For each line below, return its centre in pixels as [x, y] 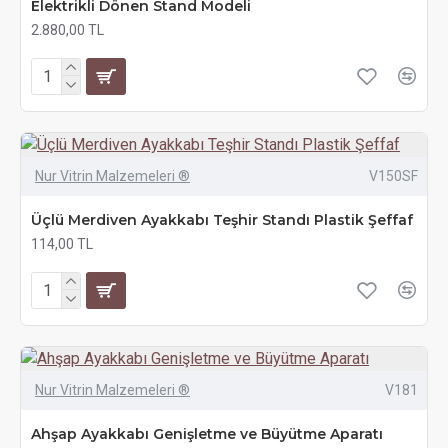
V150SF [393, 176]
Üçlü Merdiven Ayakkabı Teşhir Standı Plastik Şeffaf [222, 220]
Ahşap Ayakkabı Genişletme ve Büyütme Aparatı [207, 434]
